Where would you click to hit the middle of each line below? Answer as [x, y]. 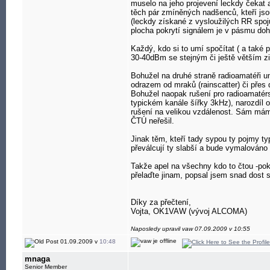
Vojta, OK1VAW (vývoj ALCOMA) [189, 211]
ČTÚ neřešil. [152, 121]
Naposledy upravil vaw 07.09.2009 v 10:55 [190, 229]
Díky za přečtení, [161, 202]
